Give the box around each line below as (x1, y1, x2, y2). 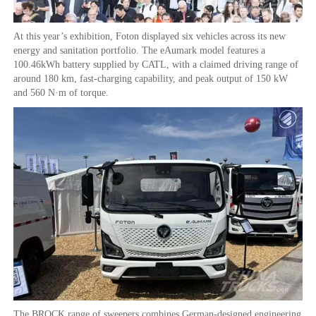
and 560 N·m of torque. (13, 87, 109, 98)
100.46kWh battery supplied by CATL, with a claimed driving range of (13, 59, 298, 70)
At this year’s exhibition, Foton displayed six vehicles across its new (13, 30, 286, 42)
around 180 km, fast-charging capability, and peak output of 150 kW (13, 73, 288, 84)
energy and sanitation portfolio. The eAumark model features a (13, 44, 265, 56)
